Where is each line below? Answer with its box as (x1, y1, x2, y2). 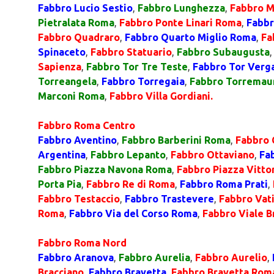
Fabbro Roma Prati (180, 179, 268, 190)
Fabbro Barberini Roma (122, 135, 231, 146)
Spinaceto (38, 46, 86, 57)
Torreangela (38, 76, 97, 87)
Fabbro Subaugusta (177, 46, 270, 57)
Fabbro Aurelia (119, 252, 190, 263)
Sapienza (38, 61, 81, 72)
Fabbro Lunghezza (138, 2, 225, 13)
